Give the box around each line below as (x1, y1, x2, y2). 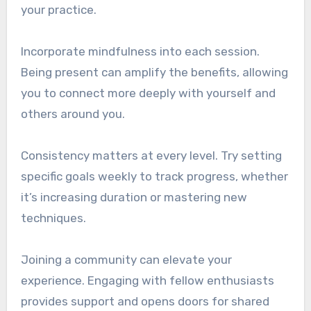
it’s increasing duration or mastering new (20, 190, 247, 205)
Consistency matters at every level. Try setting (20, 149, 282, 163)
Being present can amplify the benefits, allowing (20, 65, 288, 80)
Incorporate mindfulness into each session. (20, 44, 260, 59)
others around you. (20, 107, 125, 121)
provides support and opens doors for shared (20, 294, 269, 309)
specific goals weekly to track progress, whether (20, 169, 288, 184)
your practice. (20, 3, 96, 17)
